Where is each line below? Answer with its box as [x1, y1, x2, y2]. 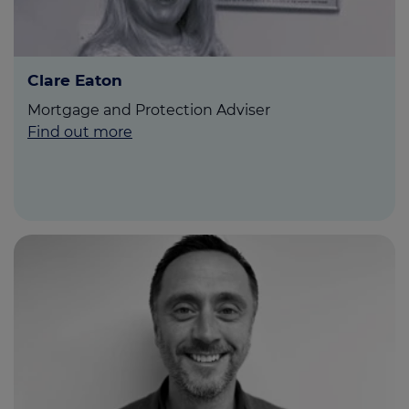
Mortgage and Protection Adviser [27, 101, 270, 120]
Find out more [27, 123, 132, 142]
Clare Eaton [27, 70, 122, 90]
